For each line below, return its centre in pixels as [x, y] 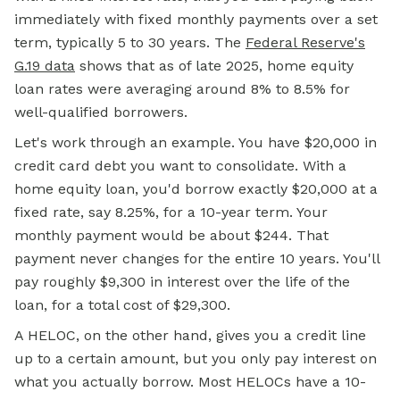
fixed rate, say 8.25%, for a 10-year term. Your [171, 212]
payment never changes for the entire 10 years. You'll [197, 258]
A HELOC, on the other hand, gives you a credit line [190, 335]
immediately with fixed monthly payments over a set [196, 19]
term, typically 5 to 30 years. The [130, 42]
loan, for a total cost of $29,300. [122, 305]
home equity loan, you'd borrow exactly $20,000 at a [196, 189]
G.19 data [45, 66]
